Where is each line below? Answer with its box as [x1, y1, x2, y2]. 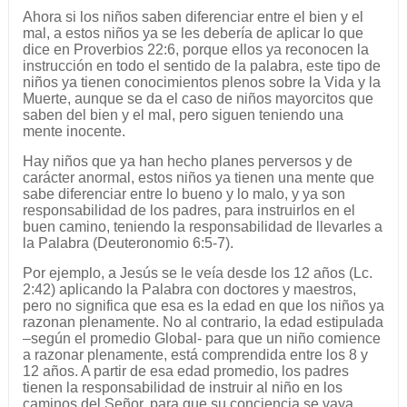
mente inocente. [22, 124, 125, 140]
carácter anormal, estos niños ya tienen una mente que [22, 170, 374, 186]
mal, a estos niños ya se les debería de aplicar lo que [22, 25, 363, 42]
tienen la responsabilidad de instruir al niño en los [22, 380, 342, 396]
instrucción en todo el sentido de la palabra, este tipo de [22, 58, 381, 74]
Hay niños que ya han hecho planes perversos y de [22, 154, 352, 170]
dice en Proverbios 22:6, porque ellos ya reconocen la [22, 42, 369, 58]
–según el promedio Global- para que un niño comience [22, 331, 381, 347]
